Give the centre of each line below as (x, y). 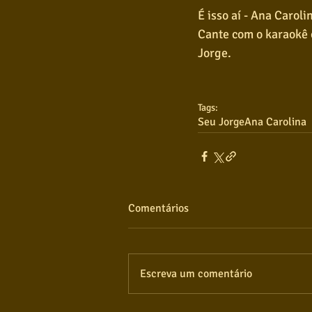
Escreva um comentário (196, 274)
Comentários (158, 209)
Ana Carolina (275, 122)
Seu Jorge (221, 122)
